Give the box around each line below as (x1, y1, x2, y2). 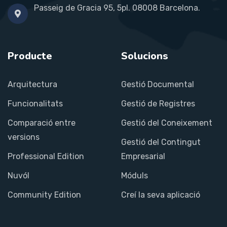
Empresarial (121, 151, 165, 161)
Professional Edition (8, 151, 84, 161)
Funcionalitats (8, 98, 63, 108)
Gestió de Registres (121, 98, 195, 108)
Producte (8, 49, 52, 63)
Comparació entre (8, 118, 75, 128)
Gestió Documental (121, 79, 194, 89)
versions (8, 132, 40, 142)
